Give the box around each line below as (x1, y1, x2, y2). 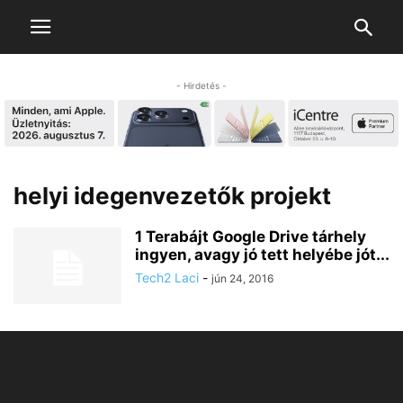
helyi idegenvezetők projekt (13, 182, 331, 210)
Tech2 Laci (135, 270, 199, 286)
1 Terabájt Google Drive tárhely (135, 228, 366, 246)
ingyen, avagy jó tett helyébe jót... (135, 246, 390, 264)
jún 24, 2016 (211, 272, 273, 286)
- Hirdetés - (176, 80, 227, 91)
